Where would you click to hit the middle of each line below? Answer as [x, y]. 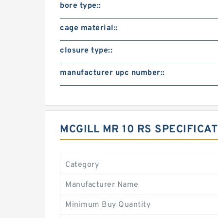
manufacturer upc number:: [112, 73]
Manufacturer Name [102, 185]
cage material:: [89, 28]
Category [82, 165]
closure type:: [86, 51]
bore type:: [81, 6]
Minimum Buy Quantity [108, 205]
